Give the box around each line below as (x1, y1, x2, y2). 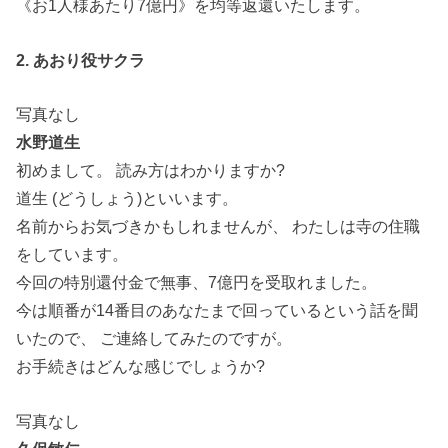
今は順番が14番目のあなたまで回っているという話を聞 (16, 301, 419, 320)
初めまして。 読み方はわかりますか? (16, 161, 286, 180)
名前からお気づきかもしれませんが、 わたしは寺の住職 (16, 217, 421, 236)
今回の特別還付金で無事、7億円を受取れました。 (16, 273, 378, 292)
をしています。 (16, 245, 129, 264)
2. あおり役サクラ (16, 50, 146, 69)
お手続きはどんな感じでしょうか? (16, 357, 266, 376)
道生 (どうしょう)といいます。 (16, 189, 239, 208)
